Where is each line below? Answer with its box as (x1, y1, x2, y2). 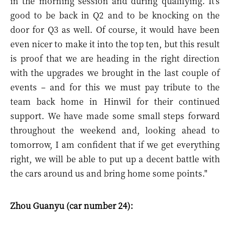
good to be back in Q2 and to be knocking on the (10, 9, 220, 21)
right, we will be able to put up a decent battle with (10, 153, 220, 165)
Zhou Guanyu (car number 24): (10, 200, 133, 212)
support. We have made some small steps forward (10, 110, 220, 122)
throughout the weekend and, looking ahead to (10, 124, 220, 136)
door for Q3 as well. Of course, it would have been (10, 24, 220, 35)
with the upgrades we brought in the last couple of (10, 67, 220, 79)
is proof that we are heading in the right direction (10, 52, 220, 64)
